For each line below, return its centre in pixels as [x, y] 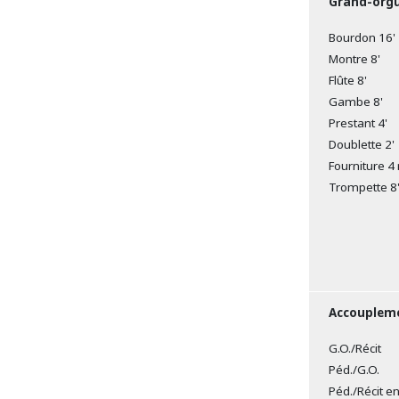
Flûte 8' [342, 80]
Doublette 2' [356, 144]
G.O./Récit [350, 348]
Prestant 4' [353, 122]
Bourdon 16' [357, 37]
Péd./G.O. [349, 369]
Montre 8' [349, 58]
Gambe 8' [350, 101]
